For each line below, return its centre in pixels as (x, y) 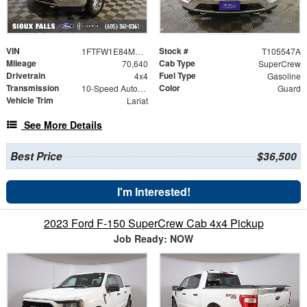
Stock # (174, 50)
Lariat (137, 100)
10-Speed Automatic (142, 88)
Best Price (36, 156)
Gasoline (284, 75)
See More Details (63, 124)
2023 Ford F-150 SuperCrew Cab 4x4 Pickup (153, 223)
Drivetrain (26, 75)
